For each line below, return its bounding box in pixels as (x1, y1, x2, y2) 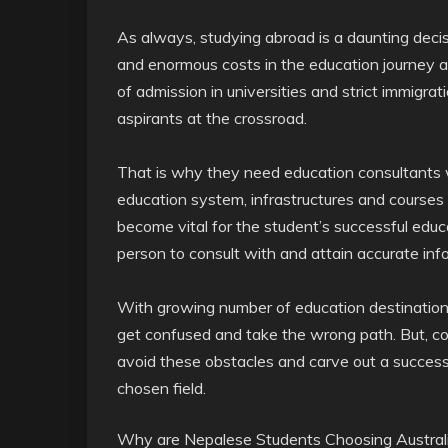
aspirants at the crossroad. (117, 108, 307, 128)
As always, (117, 27, 196, 47)
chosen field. (117, 378, 206, 398)
